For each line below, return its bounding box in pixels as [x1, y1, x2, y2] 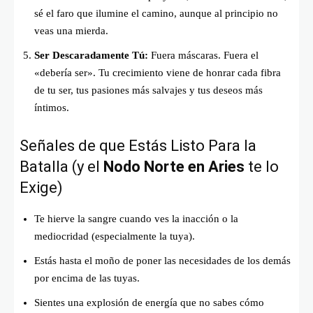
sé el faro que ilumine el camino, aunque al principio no [34, 8, 278, 20]
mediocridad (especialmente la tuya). [34, 231, 195, 242]
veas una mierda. [34, 25, 108, 37]
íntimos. [34, 102, 69, 114]
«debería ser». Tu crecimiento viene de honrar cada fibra [34, 67, 281, 79]
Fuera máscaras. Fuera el [148, 50, 259, 61]
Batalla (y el [20, 158, 103, 176]
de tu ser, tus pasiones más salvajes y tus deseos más [34, 85, 263, 96]
